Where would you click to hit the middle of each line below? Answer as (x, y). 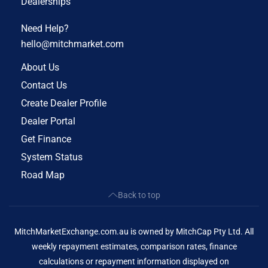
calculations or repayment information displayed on (134, 261)
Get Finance (46, 139)
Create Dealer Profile (64, 103)
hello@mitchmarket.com (72, 44)
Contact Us (44, 85)
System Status (52, 157)
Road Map (43, 175)
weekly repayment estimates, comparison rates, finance (134, 246)
